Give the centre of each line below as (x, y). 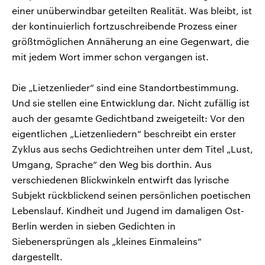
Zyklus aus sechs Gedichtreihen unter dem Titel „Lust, (132, 148)
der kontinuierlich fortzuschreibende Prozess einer (125, 25)
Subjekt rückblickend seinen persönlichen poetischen (131, 195)
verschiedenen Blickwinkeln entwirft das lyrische (120, 179)
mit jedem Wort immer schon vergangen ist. (110, 56)
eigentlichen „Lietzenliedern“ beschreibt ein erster (124, 133)
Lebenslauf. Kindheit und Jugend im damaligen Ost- (128, 210)
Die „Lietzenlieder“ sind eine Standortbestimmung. (125, 87)
